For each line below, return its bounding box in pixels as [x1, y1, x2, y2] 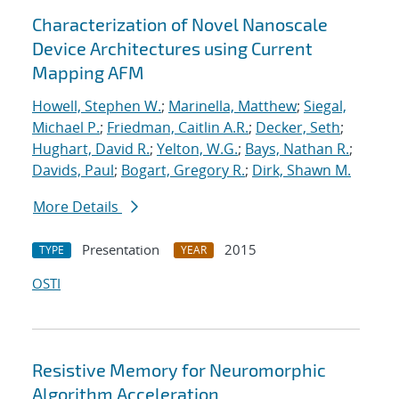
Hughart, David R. [32, 139, 150, 159]
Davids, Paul [32, 160, 114, 181]
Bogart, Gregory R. [121, 160, 245, 181]
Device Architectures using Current [32, 37, 313, 60]
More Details [33, 197, 122, 217]
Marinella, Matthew [168, 96, 297, 117]
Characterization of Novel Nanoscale [32, 13, 328, 36]
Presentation [82, 240, 159, 259]
